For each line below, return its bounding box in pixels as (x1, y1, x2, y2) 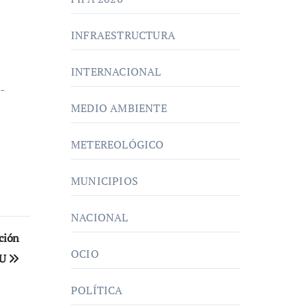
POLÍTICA (71, 283, 123, 298)
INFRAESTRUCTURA (71, 27, 175, 43)
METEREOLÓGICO (71, 137, 164, 152)
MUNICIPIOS (71, 173, 138, 188)
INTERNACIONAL (71, 64, 162, 79)
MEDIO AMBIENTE (71, 100, 167, 115)
